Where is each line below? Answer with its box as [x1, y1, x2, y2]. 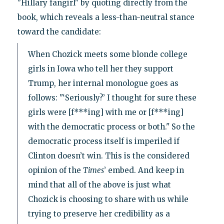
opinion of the [27, 165, 83, 175]
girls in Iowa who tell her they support [27, 63, 173, 73]
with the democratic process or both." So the [27, 121, 195, 131]
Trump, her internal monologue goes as [27, 78, 178, 88]
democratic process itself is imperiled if [27, 136, 179, 146]
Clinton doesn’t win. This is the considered [27, 150, 189, 160]
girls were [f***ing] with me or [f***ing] [27, 107, 183, 117]
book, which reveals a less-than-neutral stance [17, 12, 194, 22]
